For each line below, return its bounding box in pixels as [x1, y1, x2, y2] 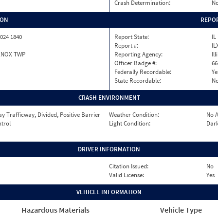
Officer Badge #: [114, 59, 157, 67]
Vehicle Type [160, 205, 202, 215]
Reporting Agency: [114, 50, 163, 58]
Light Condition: [109, 119, 150, 127]
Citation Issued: [109, 162, 148, 170]
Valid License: [109, 171, 144, 179]
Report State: [114, 33, 149, 41]
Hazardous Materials [21, 205, 90, 215]
